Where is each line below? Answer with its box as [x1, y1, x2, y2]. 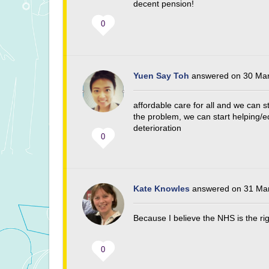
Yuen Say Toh [133, 71, 190, 81]
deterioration [133, 123, 182, 133]
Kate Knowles [133, 184, 190, 194]
